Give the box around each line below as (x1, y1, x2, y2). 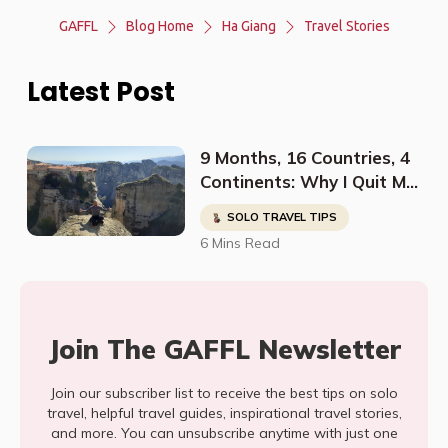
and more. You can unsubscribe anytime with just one (50, 424, 398, 442)
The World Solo (199, 219, 330, 240)
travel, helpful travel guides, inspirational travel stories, (46, 404, 402, 422)
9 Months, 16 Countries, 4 (199, 147, 410, 168)
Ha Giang (221, 18, 276, 34)
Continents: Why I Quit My (199, 171, 415, 192)
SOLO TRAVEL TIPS (226, 210, 337, 224)
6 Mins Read (199, 234, 280, 252)
